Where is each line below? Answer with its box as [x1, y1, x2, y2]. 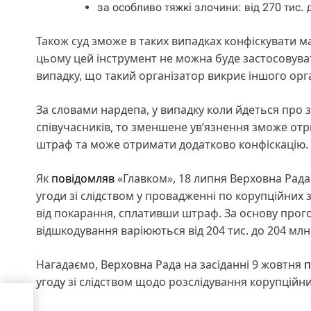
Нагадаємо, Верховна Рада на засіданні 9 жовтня [36, 256, 304, 272]
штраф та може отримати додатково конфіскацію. [36, 136, 308, 152]
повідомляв [51, 170, 115, 186]
